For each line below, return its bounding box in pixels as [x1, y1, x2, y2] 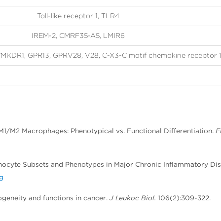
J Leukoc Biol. [110, 194, 156, 202]
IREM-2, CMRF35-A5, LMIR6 [31, 32, 125, 40]
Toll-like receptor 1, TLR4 [37, 12, 119, 20]
